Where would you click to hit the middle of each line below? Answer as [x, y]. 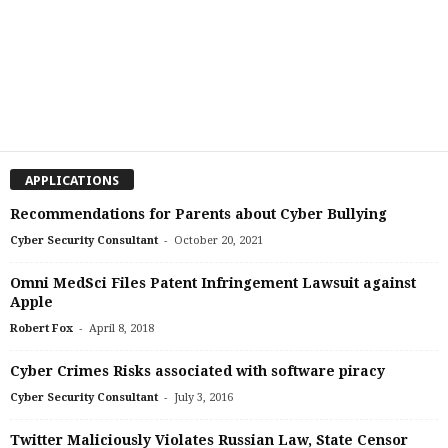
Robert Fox [41, 328]
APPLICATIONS [72, 180]
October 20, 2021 [218, 240]
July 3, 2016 [203, 397]
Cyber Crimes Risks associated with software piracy [197, 370]
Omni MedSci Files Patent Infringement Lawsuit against [213, 282]
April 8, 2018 [121, 328]
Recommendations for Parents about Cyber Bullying [198, 213]
